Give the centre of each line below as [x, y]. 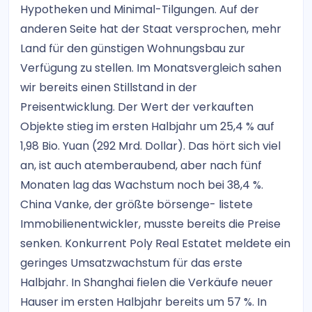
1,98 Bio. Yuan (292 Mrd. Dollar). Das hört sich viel [150, 146]
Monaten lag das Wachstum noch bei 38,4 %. [142, 185]
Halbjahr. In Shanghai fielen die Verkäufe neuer [147, 282]
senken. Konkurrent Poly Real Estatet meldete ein [155, 243]
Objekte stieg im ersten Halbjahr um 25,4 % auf [147, 126]
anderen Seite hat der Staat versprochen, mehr [151, 29]
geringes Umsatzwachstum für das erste [131, 263]
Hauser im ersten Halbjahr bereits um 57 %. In [143, 302]
